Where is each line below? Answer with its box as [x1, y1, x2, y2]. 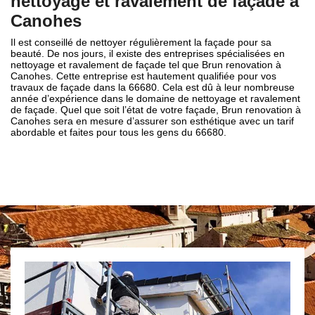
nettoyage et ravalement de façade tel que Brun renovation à [11, 59, 281, 71]
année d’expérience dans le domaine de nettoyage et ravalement [11, 93, 300, 105]
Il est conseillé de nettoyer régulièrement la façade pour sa [11, 37, 271, 49]
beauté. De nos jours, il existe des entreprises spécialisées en [11, 48, 285, 60]
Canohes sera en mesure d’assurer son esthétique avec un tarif [11, 115, 294, 127]
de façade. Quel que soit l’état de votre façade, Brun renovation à [11, 104, 301, 116]
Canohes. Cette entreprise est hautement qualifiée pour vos [11, 70, 276, 82]
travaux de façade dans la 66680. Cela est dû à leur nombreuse [11, 82, 295, 94]
